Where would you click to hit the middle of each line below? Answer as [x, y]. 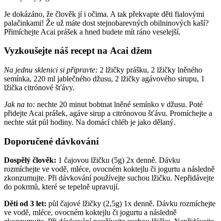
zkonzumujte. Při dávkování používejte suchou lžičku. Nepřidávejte [109, 178]
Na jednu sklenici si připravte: [51, 70]
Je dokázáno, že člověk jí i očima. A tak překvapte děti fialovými [104, 14]
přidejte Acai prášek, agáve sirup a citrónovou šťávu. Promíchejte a [108, 113]
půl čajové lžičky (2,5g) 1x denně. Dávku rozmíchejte [131, 204]
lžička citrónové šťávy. [40, 88]
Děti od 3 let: [25, 204]
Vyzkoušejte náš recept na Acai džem [78, 51]
